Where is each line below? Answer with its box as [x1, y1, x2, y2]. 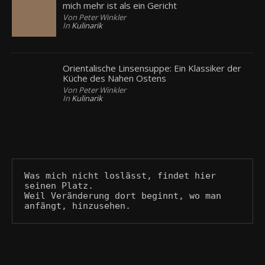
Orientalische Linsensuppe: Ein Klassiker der [63, 62, 242, 74]
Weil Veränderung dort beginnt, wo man [24, 190, 221, 201]
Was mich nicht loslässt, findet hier [24, 170, 216, 181]
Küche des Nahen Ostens [63, 72, 167, 84]
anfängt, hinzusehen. [24, 200, 131, 211]
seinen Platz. [24, 180, 93, 191]
